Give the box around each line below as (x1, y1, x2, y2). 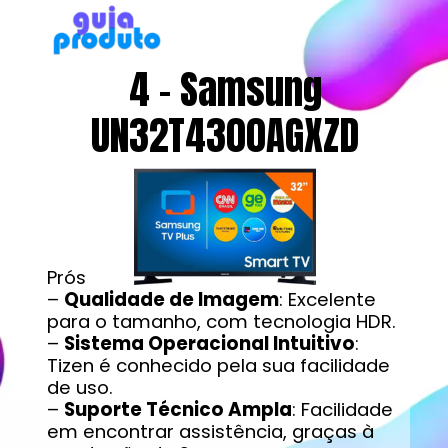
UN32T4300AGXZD (91, 106, 360, 166)
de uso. (46, 375, 113, 401)
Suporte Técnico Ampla (63, 397, 292, 423)
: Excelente (278, 287, 376, 313)
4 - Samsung (128, 60, 322, 120)
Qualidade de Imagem (63, 287, 279, 313)
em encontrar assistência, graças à (46, 419, 374, 445)
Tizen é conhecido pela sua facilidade (46, 353, 390, 379)
